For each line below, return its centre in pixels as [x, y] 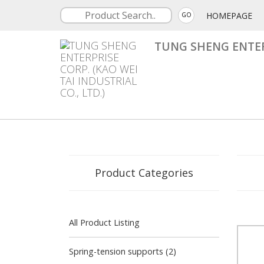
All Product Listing [104, 222]
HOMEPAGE [229, 16]
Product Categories [144, 173]
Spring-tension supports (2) [123, 251]
